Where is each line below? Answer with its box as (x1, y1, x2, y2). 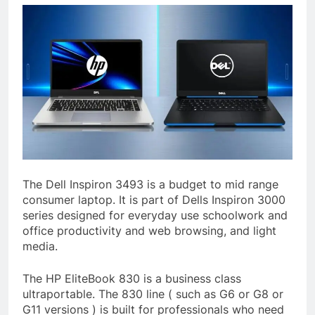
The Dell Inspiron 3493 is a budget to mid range (22, 176, 278, 191)
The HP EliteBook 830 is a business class (22, 271, 241, 285)
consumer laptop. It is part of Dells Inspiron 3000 (22, 192, 285, 207)
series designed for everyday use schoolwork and (22, 207, 288, 222)
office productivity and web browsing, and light (22, 223, 276, 238)
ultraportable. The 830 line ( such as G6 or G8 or (22, 286, 283, 301)
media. (22, 238, 58, 253)
